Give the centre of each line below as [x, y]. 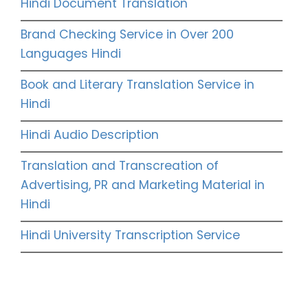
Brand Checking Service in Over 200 [127, 35]
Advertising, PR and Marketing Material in [143, 185]
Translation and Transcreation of [120, 166]
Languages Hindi [71, 54]
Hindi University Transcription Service [130, 235]
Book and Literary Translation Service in [137, 85]
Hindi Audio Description [90, 135]
